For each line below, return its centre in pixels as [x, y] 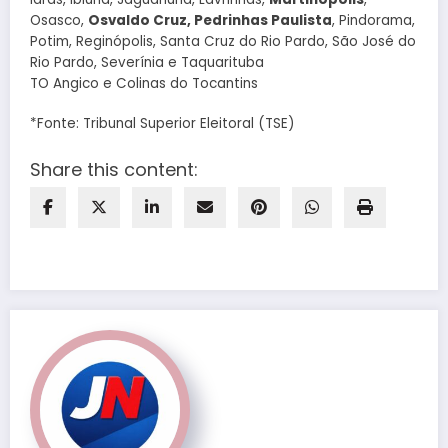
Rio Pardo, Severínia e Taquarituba [147, 62]
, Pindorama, [373, 20]
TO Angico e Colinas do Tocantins [144, 83]
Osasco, [59, 20]
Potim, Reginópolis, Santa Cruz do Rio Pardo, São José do [223, 41]
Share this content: [114, 170]
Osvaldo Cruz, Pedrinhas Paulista [210, 20]
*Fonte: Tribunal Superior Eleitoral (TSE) [162, 123]
